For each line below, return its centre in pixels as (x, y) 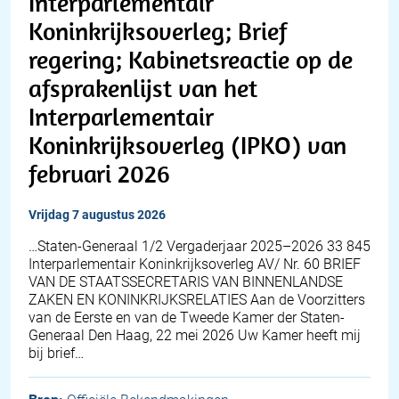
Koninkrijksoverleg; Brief (158, 31)
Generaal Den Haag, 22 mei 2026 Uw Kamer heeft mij (195, 336)
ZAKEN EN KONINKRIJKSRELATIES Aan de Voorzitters (197, 300)
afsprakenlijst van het (143, 88)
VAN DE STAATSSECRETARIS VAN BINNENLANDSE (186, 282)
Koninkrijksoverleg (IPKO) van (187, 145)
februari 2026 (99, 174)
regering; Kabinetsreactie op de (191, 60)
